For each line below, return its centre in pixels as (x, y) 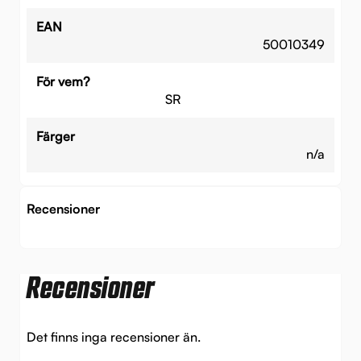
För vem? (63, 81)
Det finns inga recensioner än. (114, 337)
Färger (56, 136)
